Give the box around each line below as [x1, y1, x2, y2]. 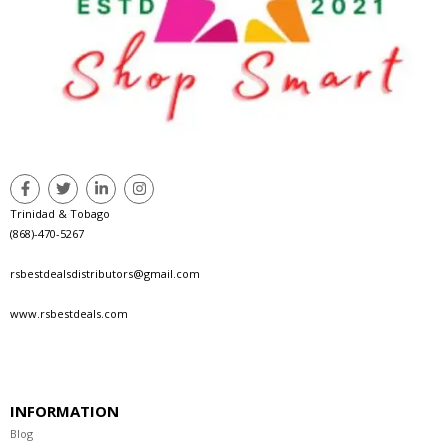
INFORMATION [10, 400, 119, 421]
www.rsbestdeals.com [10, 305, 128, 321]
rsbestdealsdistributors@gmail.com [10, 265, 200, 281]
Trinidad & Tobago [10, 205, 110, 221]
